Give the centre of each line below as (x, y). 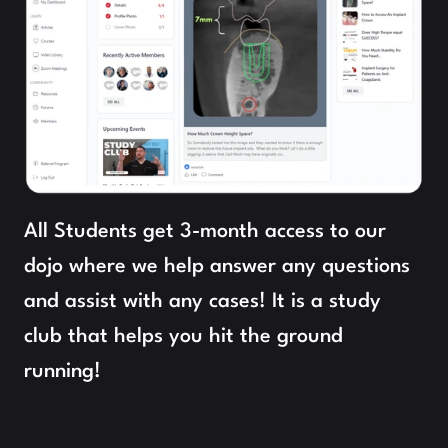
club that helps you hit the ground (183, 336)
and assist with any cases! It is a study (202, 301)
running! (62, 371)
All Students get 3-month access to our (205, 231)
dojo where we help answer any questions (217, 266)
